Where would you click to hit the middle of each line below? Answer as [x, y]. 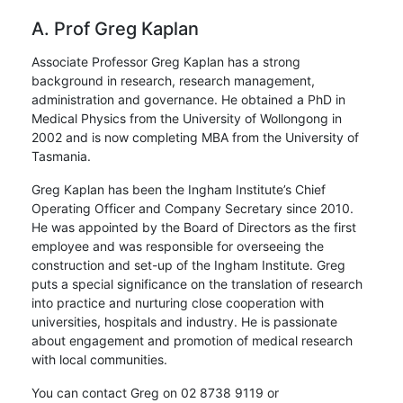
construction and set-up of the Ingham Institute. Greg [188, 264]
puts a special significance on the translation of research [197, 283]
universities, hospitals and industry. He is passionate [184, 321]
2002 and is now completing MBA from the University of [195, 137]
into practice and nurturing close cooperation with [178, 302]
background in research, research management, [173, 80]
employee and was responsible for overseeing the [178, 246]
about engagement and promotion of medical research [192, 340]
